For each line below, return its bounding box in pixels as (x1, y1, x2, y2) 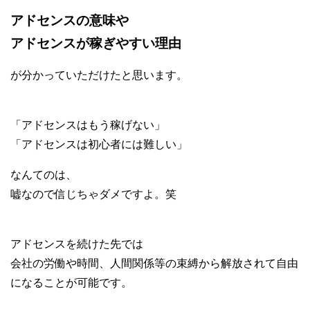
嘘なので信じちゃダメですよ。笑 (10, 188, 176, 200)
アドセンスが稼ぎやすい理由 (10, 35, 181, 51)
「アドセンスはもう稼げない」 (10, 118, 165, 131)
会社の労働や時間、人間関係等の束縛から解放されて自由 (10, 257, 298, 269)
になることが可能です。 (10, 276, 132, 289)
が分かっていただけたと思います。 (10, 69, 188, 81)
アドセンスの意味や (10, 12, 129, 28)
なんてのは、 (10, 168, 77, 181)
